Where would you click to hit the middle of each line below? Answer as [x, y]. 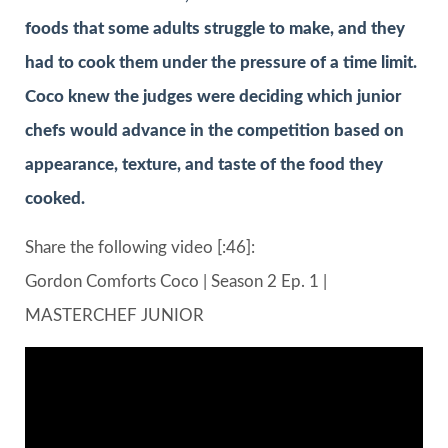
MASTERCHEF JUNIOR [114, 315]
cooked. [55, 199]
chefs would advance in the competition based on [214, 131]
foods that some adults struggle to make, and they [215, 29]
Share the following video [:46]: [140, 247]
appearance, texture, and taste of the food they [204, 165]
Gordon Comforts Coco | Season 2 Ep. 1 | [176, 281]
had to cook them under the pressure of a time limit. [221, 63]
